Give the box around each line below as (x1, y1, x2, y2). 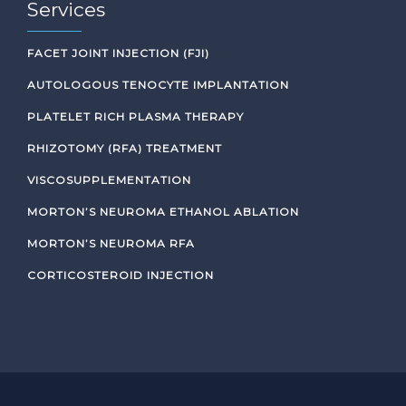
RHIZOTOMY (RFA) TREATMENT (27, 141, 222, 155)
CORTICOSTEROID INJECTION (27, 268, 214, 282)
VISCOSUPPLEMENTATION (27, 173, 191, 187)
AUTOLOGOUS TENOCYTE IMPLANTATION (27, 78, 289, 92)
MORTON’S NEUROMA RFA (27, 237, 195, 250)
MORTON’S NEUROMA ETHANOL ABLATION (27, 205, 299, 218)
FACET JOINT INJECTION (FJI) (27, 46, 209, 60)
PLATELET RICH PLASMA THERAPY (27, 110, 244, 123)
